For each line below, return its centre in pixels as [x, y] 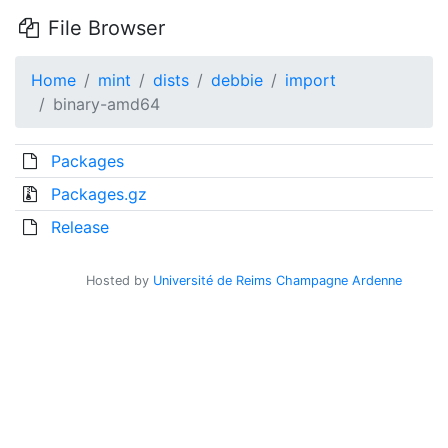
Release [79, 227]
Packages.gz [98, 194]
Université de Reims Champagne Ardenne [277, 280]
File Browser [103, 28]
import [310, 80]
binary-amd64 [106, 104]
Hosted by [119, 280]
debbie [237, 80]
